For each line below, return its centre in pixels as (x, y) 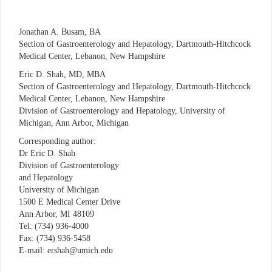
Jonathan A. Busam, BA (60, 32)
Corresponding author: (59, 141)
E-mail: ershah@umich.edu (67, 250)
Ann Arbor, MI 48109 (56, 214)
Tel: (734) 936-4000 (54, 226)
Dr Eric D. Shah (47, 153)
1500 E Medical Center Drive (70, 202)
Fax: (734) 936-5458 (55, 238)
